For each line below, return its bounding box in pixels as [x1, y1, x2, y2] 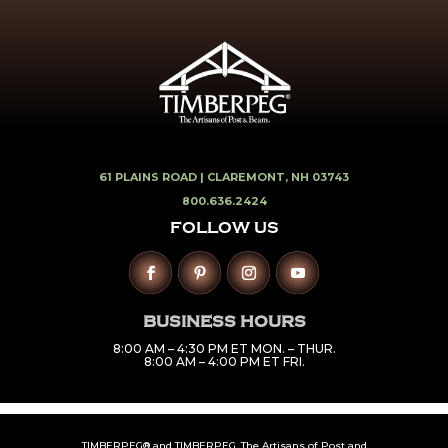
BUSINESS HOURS [142, 312, 306, 331]
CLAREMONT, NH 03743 [207, 169, 349, 184]
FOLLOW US [169, 219, 279, 238]
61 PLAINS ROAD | [99, 169, 207, 184]
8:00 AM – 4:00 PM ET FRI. [143, 353, 305, 369]
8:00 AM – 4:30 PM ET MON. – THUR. [112, 340, 336, 356]
